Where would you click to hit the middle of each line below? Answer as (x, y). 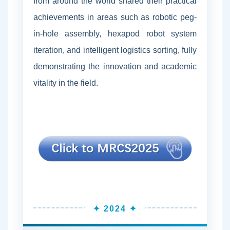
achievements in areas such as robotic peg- (115, 17)
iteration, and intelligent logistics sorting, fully (115, 50)
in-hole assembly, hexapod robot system (115, 33)
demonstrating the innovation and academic (115, 66)
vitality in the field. (65, 83)
